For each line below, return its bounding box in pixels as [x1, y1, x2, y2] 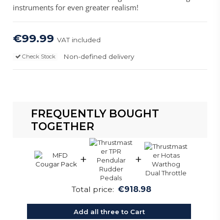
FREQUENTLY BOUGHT [30, 107, 159, 120]
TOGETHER [30, 120, 94, 133]
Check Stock [20, 53, 55, 60]
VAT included [57, 35, 101, 44]
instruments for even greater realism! [13, 2, 139, 13]
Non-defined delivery [63, 53, 134, 61]
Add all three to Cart [73, 207, 145, 216]
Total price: [71, 185, 114, 194]
